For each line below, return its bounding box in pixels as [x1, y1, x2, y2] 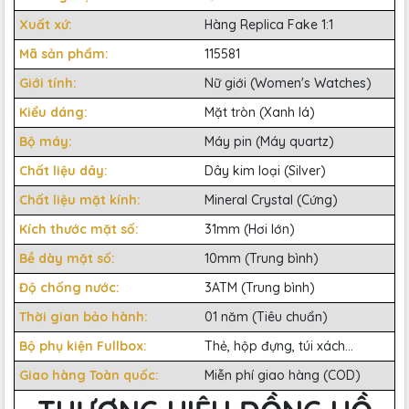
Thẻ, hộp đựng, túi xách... [204, 337, 353, 354]
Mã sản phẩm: [19, 45, 112, 62]
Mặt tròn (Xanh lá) [204, 103, 315, 121]
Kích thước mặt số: [19, 220, 142, 237]
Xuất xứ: [19, 16, 76, 33]
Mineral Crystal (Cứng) [204, 191, 338, 208]
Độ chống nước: [19, 278, 123, 296]
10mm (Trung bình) [204, 249, 319, 267]
